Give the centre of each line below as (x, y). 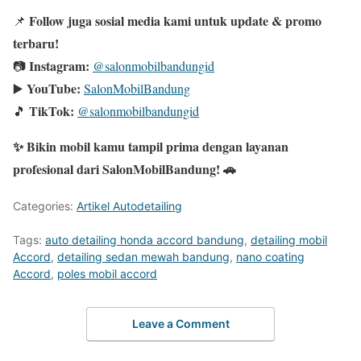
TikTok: (52, 110)
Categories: (45, 205)
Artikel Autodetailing (129, 205)
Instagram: (59, 65)
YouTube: (54, 88)
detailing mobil (289, 239)
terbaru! (36, 43)
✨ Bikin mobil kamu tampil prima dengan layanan (151, 146)
